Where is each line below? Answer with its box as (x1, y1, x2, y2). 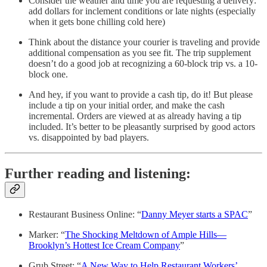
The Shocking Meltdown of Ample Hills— (65, 229, 226, 240)
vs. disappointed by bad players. (29, 132, 149, 142)
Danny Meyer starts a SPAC (141, 209, 248, 220)
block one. (29, 69, 68, 79)
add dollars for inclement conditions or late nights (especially (29, 5, 256, 16)
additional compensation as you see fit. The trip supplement (29, 47, 251, 58)
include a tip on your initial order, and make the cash (29, 100, 225, 110)
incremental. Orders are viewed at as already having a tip (29, 110, 241, 121)
